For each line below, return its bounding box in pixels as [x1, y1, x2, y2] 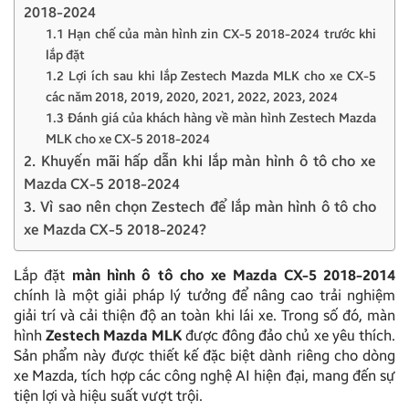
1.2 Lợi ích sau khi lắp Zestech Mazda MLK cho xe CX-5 [46, 68, 376, 84]
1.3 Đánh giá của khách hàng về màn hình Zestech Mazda [46, 110, 376, 126]
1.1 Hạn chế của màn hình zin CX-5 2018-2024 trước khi [46, 26, 376, 42]
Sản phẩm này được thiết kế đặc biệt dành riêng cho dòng [14, 346, 395, 364]
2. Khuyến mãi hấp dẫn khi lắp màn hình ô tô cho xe [24, 152, 376, 170]
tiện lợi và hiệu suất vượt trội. [14, 386, 203, 404]
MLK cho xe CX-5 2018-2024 [46, 131, 210, 147]
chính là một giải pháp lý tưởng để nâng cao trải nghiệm [14, 286, 395, 304]
